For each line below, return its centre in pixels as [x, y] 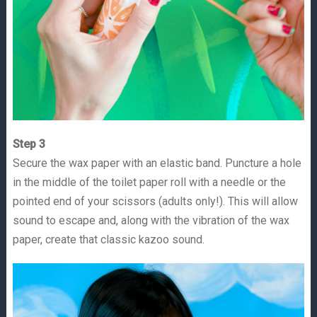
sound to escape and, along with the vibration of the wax [151, 220]
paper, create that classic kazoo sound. [108, 239]
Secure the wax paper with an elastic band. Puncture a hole [157, 163]
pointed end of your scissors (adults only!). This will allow [155, 201]
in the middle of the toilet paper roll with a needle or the [149, 182]
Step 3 [29, 144]
